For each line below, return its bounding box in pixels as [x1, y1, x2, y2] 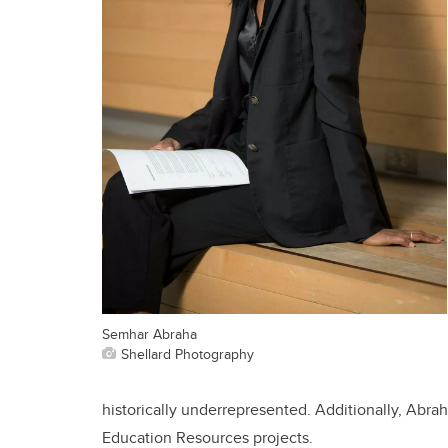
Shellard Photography [121, 342, 254, 364]
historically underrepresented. [102, 398, 315, 422]
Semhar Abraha [102, 322, 197, 344]
